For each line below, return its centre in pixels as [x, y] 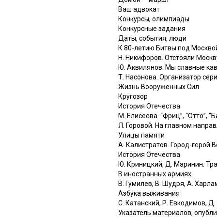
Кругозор [133, 96]
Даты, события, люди [152, 38]
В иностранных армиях [155, 174]
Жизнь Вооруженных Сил [159, 86]
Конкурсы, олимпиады [154, 19]
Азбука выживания [149, 193]
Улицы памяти [141, 135]
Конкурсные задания [152, 28]
